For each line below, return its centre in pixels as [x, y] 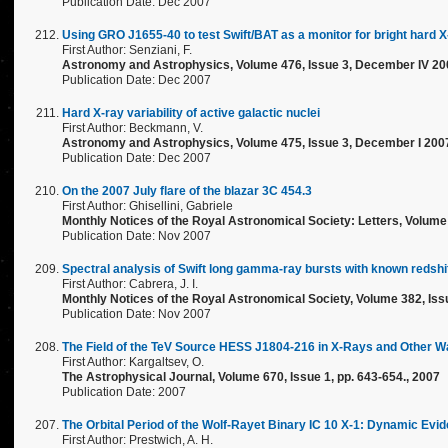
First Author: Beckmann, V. [132, 128]
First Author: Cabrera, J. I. [130, 284]
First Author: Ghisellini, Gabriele [147, 206]
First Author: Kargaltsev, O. [133, 362]
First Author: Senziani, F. [127, 50]
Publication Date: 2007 [124, 392]
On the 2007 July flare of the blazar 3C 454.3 [187, 191]
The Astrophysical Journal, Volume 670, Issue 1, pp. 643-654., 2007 [251, 377]
